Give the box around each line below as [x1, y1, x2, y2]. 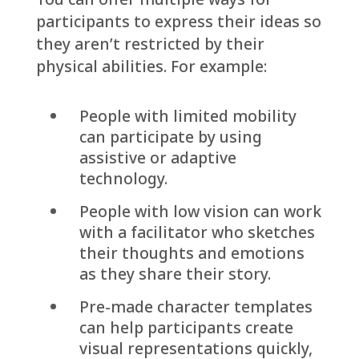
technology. [79, 167, 167, 189]
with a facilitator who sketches [79, 220, 315, 243]
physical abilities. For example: [35, 55, 267, 78]
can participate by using [79, 125, 262, 147]
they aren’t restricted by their [35, 33, 264, 55]
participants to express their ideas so [35, 10, 321, 33]
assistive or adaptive [79, 146, 236, 168]
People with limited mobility [79, 104, 296, 127]
